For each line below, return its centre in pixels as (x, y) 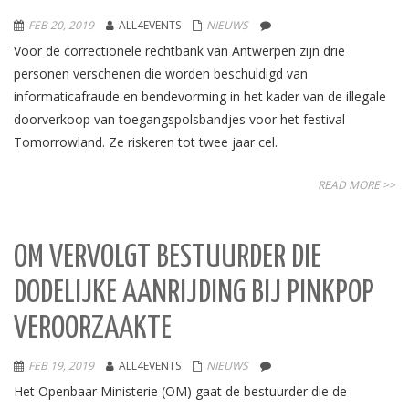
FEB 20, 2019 (61, 25)
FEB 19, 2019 (61, 366)
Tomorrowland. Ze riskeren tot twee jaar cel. (146, 142)
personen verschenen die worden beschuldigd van (161, 73)
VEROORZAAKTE (93, 329)
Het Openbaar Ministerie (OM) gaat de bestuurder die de (180, 391)
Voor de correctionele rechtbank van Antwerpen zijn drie (179, 51)
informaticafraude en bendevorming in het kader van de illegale (200, 96)
